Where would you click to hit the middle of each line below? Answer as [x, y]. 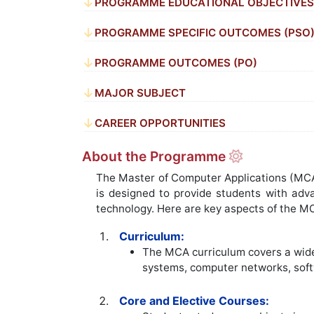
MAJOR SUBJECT [141, 93]
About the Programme [156, 157]
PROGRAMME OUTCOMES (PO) [176, 63]
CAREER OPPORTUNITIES [161, 123]
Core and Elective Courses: [194, 301]
